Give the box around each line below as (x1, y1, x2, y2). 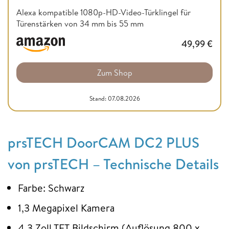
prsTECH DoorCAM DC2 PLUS (8, 132, 199, 153)
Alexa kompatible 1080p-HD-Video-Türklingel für (16, 6, 191, 18)
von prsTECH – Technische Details (8, 154, 219, 174)
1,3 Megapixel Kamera (18, 201, 114, 215)
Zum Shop (97, 67, 132, 79)
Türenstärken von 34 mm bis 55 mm (16, 17, 144, 29)
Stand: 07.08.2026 (89, 94, 140, 103)
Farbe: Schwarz (18, 181, 84, 195)
